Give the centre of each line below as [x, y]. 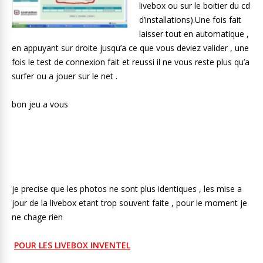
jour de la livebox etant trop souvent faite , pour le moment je [129, 203]
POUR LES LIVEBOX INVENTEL [72, 245]
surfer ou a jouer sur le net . [65, 76]
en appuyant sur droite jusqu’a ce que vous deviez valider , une [130, 48]
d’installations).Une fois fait [191, 20]
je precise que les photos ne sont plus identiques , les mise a [127, 189]
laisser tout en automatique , [194, 34]
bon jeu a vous [40, 104]
